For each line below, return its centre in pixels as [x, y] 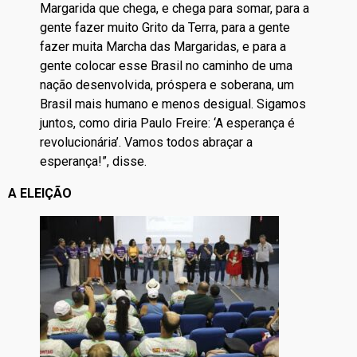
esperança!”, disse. [93, 162]
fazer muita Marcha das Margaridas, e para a [163, 47]
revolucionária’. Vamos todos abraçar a [146, 143]
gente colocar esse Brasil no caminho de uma [166, 66]
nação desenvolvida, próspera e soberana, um [167, 85]
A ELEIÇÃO [40, 194]
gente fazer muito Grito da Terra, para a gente [165, 28]
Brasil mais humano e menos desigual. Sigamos [173, 104]
